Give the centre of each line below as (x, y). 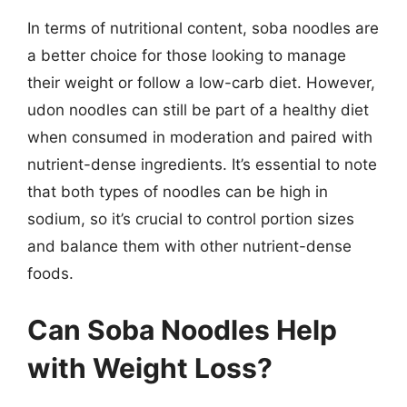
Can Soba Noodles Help (182, 329)
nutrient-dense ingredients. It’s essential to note (202, 164)
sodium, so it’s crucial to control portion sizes (191, 219)
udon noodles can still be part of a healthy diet (198, 110)
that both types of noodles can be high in (178, 192)
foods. (50, 273)
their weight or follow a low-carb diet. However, (201, 83)
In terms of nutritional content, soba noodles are (203, 28)
